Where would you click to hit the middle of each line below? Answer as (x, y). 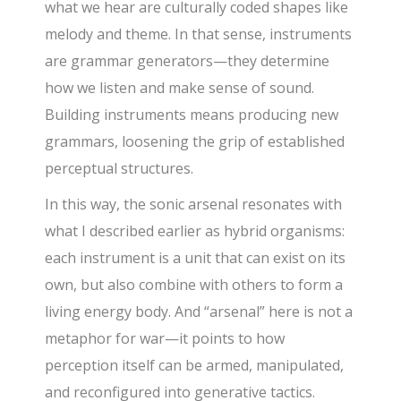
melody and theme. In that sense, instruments (199, 34)
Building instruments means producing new (192, 114)
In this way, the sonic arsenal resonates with (194, 204)
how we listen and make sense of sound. (180, 87)
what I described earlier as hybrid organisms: (195, 230)
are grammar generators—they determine (188, 60)
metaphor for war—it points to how (165, 338)
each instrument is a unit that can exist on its (196, 257)
